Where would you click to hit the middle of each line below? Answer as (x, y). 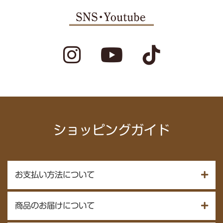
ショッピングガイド (111, 130)
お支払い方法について (55, 175)
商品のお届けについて (55, 206)
